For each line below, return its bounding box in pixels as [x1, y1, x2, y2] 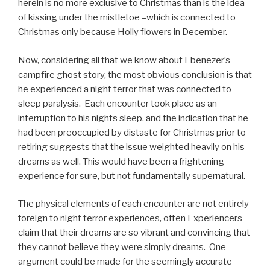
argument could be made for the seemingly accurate [18, 256, 232, 268]
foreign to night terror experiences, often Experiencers [18, 213, 242, 224]
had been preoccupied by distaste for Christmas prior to [18, 127, 246, 138]
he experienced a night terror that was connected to [18, 83, 231, 95]
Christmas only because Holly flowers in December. [18, 27, 227, 38]
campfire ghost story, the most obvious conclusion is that [18, 69, 252, 80]
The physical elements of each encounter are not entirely [18, 198, 249, 210]
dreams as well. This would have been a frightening [18, 155, 224, 167]
